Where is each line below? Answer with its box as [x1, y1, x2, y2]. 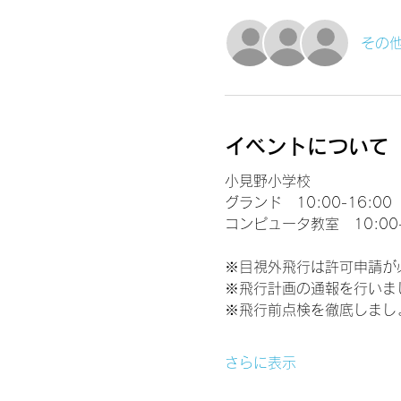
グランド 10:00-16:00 [224, 194, 392, 209]
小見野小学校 [224, 173, 311, 188]
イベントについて [224, 136, 389, 158]
